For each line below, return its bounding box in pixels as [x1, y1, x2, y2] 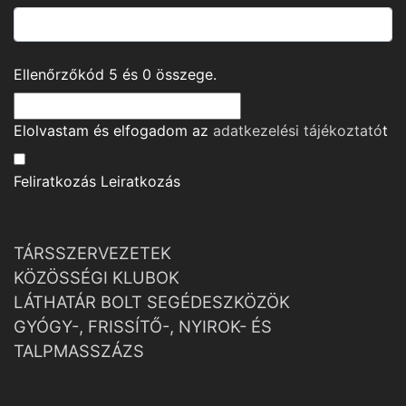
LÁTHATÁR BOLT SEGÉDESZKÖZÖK [14, 292, 290, 312]
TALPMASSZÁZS [14, 341, 144, 361]
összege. [151, 65, 217, 83]
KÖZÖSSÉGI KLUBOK [14, 267, 179, 287]
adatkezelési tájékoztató [213, 121, 382, 140]
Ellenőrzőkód [14, 65, 109, 83]
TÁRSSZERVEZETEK [14, 243, 171, 263]
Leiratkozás [101, 172, 180, 190]
